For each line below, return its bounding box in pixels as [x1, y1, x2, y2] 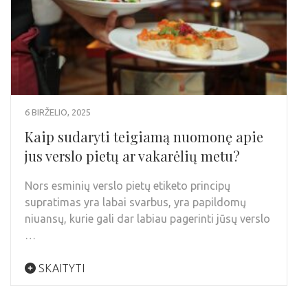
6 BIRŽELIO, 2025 [25, 107, 91, 117]
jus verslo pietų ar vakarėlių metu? [25, 146, 240, 165]
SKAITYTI [36, 261, 85, 274]
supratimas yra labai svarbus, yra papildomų [25, 195, 246, 208]
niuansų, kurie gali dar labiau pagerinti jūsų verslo [25, 212, 270, 225]
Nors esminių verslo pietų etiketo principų [25, 179, 230, 192]
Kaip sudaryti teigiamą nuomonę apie [25, 126, 263, 146]
